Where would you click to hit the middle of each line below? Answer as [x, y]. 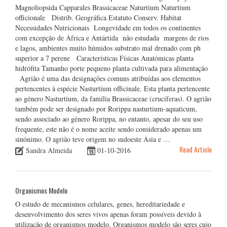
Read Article [196, 149]
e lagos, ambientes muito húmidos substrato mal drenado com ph [108, 48]
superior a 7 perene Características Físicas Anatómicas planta [104, 58]
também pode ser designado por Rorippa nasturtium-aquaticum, [106, 109]
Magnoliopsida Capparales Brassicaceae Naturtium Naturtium [103, 8]
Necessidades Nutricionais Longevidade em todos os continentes [108, 28]
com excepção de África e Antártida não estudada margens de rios [112, 38]
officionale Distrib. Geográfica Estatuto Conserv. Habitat [98, 18]
